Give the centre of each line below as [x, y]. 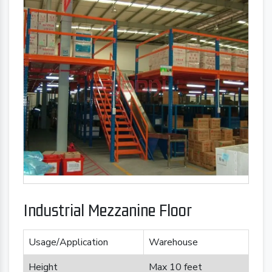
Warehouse [173, 242]
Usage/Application [68, 242]
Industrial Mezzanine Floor [107, 210]
